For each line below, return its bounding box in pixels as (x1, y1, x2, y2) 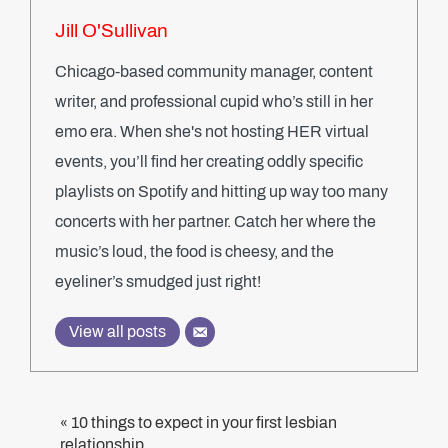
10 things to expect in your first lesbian (71, 414, 337, 431)
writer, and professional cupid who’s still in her (55, 93, 373, 110)
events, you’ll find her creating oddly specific (55, 153, 363, 170)
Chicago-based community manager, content (55, 63, 373, 80)
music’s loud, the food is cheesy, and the (55, 243, 334, 260)
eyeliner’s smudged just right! (55, 273, 261, 290)
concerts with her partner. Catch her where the (55, 213, 376, 230)
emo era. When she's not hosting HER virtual (55, 123, 369, 140)
